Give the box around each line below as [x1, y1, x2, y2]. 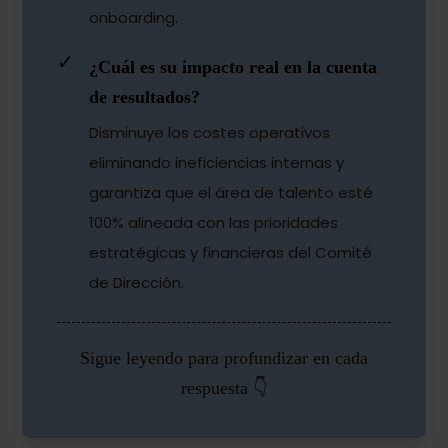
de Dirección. [89, 272, 185, 294]
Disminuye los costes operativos [89, 122, 331, 144]
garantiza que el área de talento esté [89, 182, 374, 204]
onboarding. [89, 7, 179, 29]
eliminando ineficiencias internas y [89, 152, 345, 174]
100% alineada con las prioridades [89, 212, 339, 234]
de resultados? [89, 87, 201, 108]
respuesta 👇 [181, 378, 267, 399]
